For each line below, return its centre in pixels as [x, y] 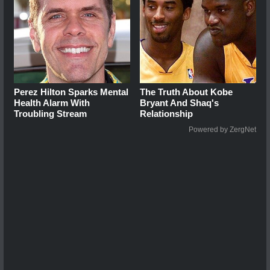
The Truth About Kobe [187, 92]
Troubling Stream [50, 114]
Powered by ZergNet [222, 130]
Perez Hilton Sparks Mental [71, 92]
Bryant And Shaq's [180, 103]
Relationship [167, 114]
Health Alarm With [52, 103]
